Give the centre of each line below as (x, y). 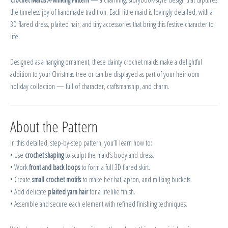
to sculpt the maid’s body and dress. (109, 155)
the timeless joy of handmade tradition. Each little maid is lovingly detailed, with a (111, 12)
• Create (21, 179)
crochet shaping (44, 155)
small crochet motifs (56, 179)
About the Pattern (54, 127)
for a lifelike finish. (112, 192)
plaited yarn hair (68, 192)
